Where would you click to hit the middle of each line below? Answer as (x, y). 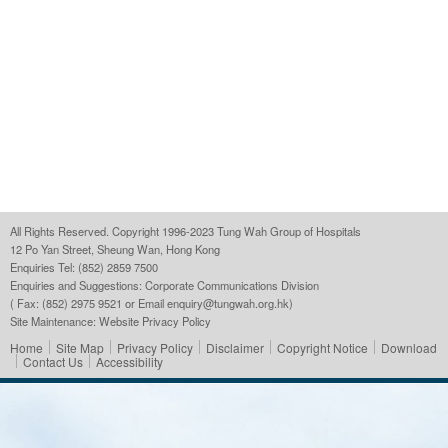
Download (409, 347)
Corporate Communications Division (232, 285)
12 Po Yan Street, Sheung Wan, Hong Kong (115, 249)
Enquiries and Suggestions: (77, 285)
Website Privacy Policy (155, 321)
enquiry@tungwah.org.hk (228, 303)
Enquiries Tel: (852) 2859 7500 (84, 267)
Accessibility (129, 361)
